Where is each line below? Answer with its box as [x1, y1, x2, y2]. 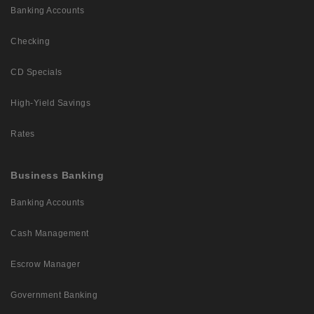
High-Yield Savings [11, 98, 90, 109]
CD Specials [11, 67, 62, 78]
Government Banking [11, 290, 97, 301]
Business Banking [11, 170, 104, 182]
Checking [11, 36, 50, 47]
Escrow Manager [11, 259, 80, 270]
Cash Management [11, 228, 89, 239]
